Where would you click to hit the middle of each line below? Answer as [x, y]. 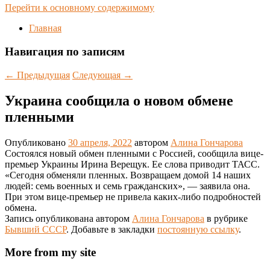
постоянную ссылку [198, 229]
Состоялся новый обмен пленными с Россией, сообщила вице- [134, 153]
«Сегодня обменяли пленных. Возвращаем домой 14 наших [128, 175]
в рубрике [226, 218]
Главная [45, 28]
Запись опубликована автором [68, 218]
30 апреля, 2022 [100, 142]
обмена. [21, 207]
